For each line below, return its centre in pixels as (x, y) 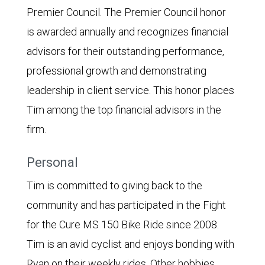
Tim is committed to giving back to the (114, 185)
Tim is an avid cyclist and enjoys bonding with (130, 244)
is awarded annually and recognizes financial (127, 31)
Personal (52, 162)
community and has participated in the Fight (126, 205)
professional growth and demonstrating (117, 70)
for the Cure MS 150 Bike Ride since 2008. (123, 224)
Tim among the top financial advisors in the (124, 109)
